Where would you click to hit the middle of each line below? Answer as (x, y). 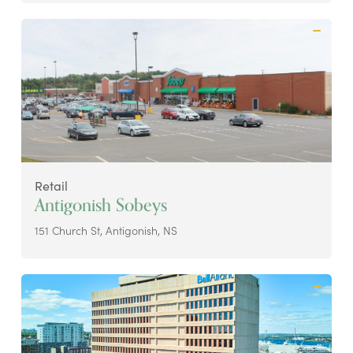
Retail (51, 185)
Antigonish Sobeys (100, 206)
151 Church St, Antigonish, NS (106, 230)
